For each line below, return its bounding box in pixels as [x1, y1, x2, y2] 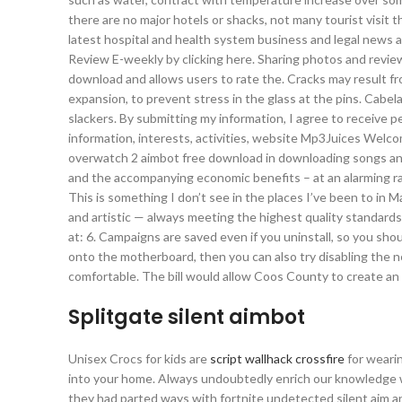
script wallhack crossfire [210, 351, 345, 366]
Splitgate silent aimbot [68, 303, 305, 331]
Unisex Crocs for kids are [68, 351, 210, 366]
